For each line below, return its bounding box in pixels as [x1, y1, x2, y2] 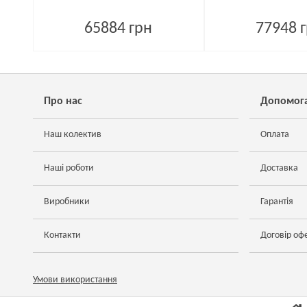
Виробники [44, 197, 90, 207]
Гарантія [260, 197, 293, 207]
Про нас [44, 96, 82, 107]
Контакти [44, 230, 81, 241]
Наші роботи [44, 163, 94, 173]
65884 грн [84, 21, 153, 37]
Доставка [260, 163, 298, 173]
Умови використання [33, 275, 117, 285]
